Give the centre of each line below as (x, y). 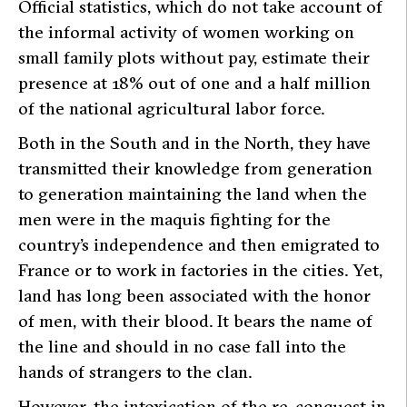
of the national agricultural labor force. (171, 109)
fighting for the (268, 219)
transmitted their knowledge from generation (195, 169)
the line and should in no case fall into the (182, 347)
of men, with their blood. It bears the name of (195, 321)
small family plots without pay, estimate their (194, 58)
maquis (178, 219)
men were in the (84, 219)
